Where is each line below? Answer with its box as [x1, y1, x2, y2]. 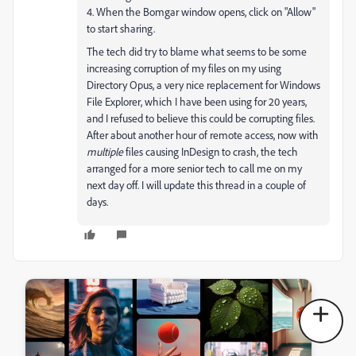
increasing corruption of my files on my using [87, 60, 281, 75]
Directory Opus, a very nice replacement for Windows [87, 77, 320, 91]
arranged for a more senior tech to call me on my [87, 161, 302, 175]
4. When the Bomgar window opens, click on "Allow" [87, 4, 315, 18]
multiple [87, 144, 123, 158]
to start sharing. [87, 21, 155, 35]
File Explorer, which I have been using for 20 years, [87, 94, 307, 108]
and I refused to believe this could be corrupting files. [87, 110, 315, 125]
